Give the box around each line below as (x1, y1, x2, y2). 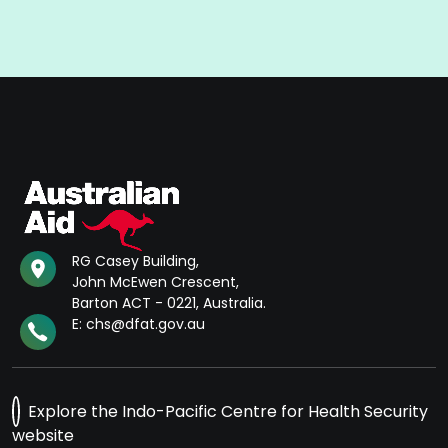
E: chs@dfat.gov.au (72, 314, 205, 335)
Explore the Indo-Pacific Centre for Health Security (28, 400, 428, 424)
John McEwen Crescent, (72, 272, 239, 293)
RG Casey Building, (72, 251, 199, 272)
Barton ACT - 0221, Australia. (72, 293, 266, 314)
